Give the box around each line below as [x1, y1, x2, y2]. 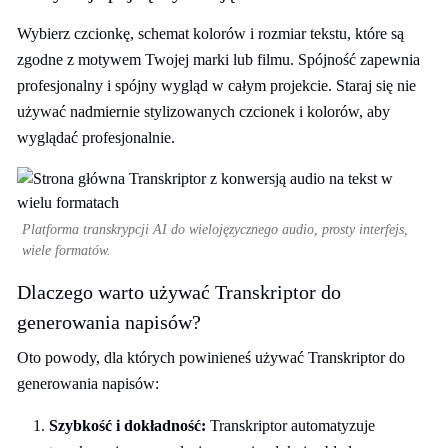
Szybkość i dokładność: [49, 417, 206, 434]
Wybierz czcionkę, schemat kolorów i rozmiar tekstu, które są [17, 25, 404, 42]
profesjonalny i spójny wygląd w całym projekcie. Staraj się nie [17, 77, 416, 94]
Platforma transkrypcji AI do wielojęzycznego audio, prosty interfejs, [22, 222, 408, 237]
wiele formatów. [22, 243, 111, 258]
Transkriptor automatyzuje [206, 417, 375, 434]
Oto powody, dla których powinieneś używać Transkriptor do [17, 349, 405, 366]
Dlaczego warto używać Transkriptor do [17, 281, 341, 303]
